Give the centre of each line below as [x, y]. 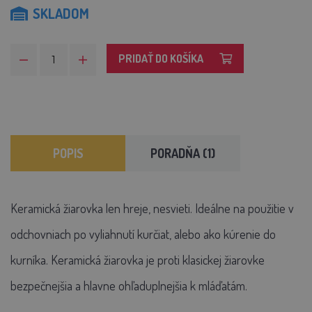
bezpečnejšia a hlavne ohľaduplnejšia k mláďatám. [129, 286]
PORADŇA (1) [183, 154]
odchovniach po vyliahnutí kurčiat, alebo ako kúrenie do [143, 234]
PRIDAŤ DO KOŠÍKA [161, 59]
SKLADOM [61, 14]
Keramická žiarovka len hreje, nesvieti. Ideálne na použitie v [152, 209]
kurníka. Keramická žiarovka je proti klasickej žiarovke [138, 260]
